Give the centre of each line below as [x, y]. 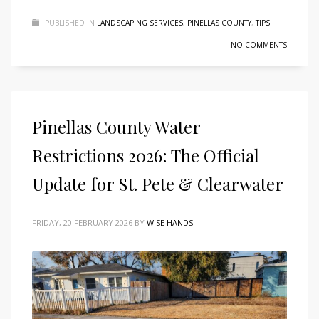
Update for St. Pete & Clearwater [158, 184]
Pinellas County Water [116, 127]
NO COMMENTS [259, 45]
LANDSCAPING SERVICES [140, 23]
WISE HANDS [170, 223]
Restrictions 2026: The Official [146, 156]
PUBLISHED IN [70, 23]
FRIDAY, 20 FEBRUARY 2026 [82, 223]
